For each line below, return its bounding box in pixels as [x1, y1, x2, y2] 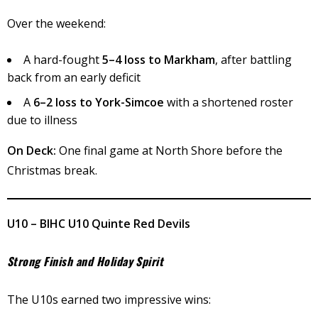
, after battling [215, 52, 292, 68]
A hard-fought [23, 52, 102, 68]
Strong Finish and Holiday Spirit [7, 253, 164, 270]
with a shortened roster [164, 94, 293, 111]
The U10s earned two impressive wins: [7, 292, 211, 308]
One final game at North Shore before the [56, 143, 283, 159]
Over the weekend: [7, 16, 106, 32]
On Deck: [7, 143, 56, 159]
